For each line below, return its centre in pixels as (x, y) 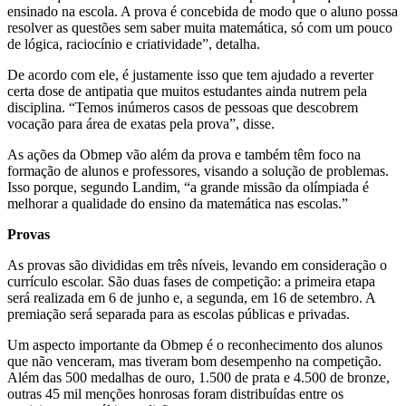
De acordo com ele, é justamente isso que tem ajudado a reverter (190, 74)
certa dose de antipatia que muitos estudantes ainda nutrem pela (187, 91)
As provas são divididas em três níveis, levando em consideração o (197, 265)
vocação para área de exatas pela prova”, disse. (141, 123)
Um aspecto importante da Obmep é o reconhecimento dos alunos (195, 344)
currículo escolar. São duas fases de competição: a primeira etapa (191, 281)
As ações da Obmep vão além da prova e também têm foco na (184, 154)
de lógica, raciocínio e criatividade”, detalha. (134, 43)
